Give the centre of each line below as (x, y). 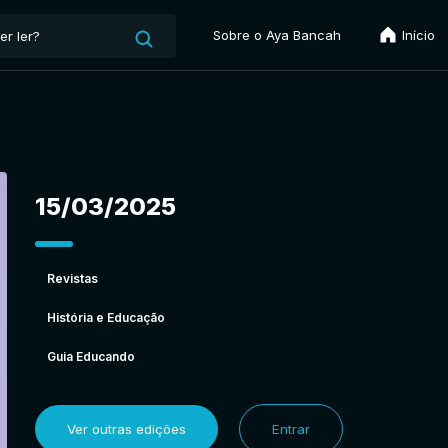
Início (416, 35)
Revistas (72, 278)
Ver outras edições (126, 428)
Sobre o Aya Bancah (277, 35)
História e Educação (105, 317)
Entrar (290, 428)
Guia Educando (90, 356)
